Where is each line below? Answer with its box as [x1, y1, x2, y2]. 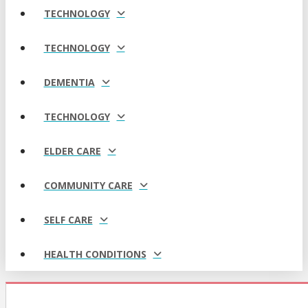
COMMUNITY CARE [43, 178, 133, 192]
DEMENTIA [43, 75, 95, 89]
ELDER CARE [43, 144, 101, 157]
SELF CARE [43, 212, 93, 226]
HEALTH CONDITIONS [43, 247, 146, 261]
